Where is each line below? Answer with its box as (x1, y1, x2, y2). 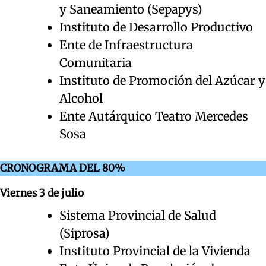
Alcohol (59, 90, 103, 106)
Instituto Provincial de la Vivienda (59, 243, 251, 258)
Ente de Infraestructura (59, 37, 193, 52)
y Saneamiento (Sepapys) (59, 1, 202, 17)
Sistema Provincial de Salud (59, 207, 216, 223)
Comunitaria (59, 55, 132, 70)
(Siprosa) (59, 225, 110, 240)
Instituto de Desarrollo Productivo (59, 19, 253, 34)
